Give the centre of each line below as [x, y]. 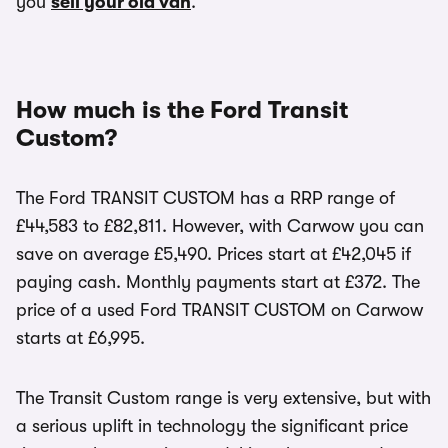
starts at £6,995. [80, 338]
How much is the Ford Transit [182, 110]
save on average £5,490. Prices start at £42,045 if [213, 254]
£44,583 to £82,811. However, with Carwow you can [220, 226]
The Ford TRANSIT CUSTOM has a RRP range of [205, 198]
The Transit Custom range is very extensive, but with [223, 398]
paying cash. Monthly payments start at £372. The [218, 282]
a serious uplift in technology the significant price [212, 426]
